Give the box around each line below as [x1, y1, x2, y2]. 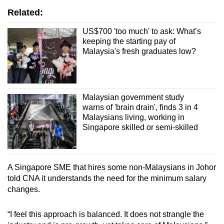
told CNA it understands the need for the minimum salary [7, 174, 206, 183]
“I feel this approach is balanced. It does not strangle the [7, 210, 204, 219]
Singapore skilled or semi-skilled [82, 122, 198, 131]
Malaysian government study [82, 92, 184, 101]
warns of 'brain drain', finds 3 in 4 [82, 102, 198, 111]
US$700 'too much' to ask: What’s [82, 27, 201, 36]
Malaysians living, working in [82, 112, 184, 121]
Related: [7, 7, 43, 18]
